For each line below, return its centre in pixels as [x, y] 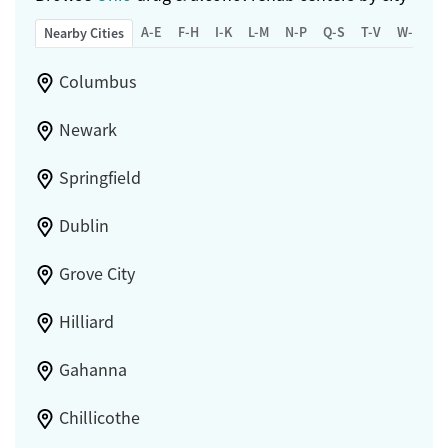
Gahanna [92, 370]
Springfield [99, 178]
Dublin [83, 226]
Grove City [96, 274]
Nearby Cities [84, 33]
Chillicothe [99, 418]
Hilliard [86, 322]
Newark [87, 130]
